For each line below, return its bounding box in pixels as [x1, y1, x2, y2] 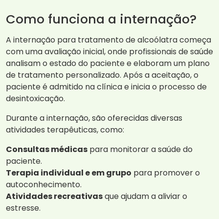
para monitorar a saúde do [88, 144, 193, 155]
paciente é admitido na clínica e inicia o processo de [6, 81, 207, 93]
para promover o [131, 167, 200, 179]
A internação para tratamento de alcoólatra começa [6, 34, 211, 46]
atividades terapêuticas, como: [6, 124, 124, 136]
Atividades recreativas [6, 191, 103, 202]
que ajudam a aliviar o [103, 191, 187, 202]
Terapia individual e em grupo [6, 167, 131, 179]
